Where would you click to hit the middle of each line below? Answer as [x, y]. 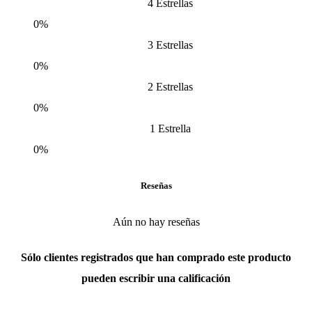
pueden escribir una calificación [156, 279]
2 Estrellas [170, 86]
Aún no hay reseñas [156, 222]
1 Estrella [170, 128]
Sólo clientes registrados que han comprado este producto [156, 258]
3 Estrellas [170, 45]
